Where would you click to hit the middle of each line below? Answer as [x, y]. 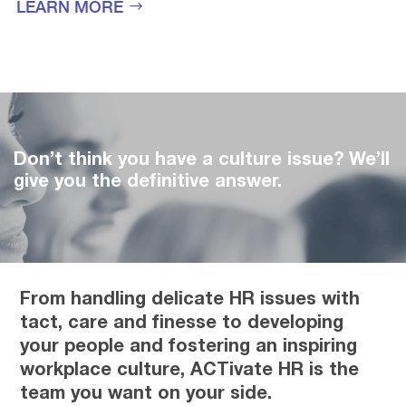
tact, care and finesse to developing [182, 321]
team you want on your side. [146, 392]
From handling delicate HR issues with [190, 298]
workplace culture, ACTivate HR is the [190, 368]
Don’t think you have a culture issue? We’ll [202, 158]
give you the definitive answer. [148, 180]
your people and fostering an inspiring [189, 345]
